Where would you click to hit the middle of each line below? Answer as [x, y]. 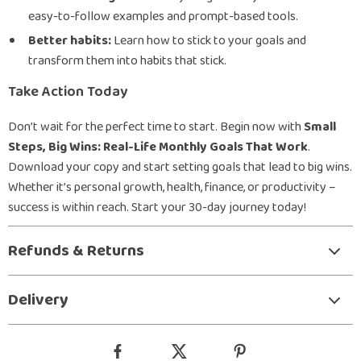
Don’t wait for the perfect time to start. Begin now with [156, 127]
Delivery [38, 300]
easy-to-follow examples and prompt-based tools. [163, 17]
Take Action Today [68, 92]
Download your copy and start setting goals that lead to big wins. [180, 167]
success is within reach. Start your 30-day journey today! [157, 207]
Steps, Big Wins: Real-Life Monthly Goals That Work [158, 147]
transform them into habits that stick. [127, 61]
